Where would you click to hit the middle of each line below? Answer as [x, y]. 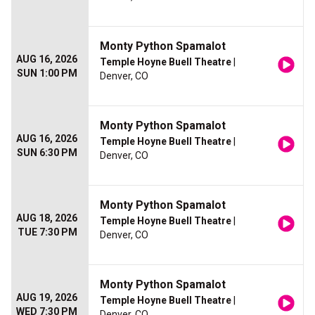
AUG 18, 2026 [47, 218]
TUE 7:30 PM [47, 232]
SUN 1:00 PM [47, 73]
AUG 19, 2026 [47, 298]
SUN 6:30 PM [47, 153]
